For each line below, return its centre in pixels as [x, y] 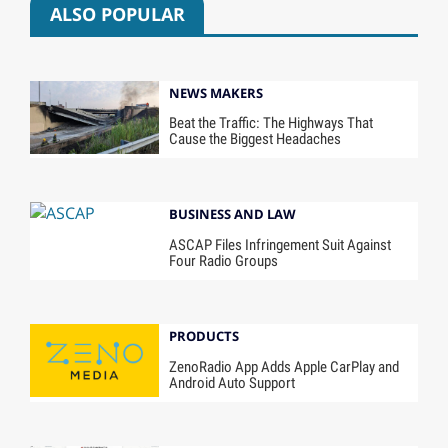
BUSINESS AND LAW [233, 214]
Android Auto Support [232, 382]
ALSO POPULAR [117, 14]
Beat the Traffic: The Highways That [271, 123]
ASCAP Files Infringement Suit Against [280, 245]
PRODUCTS [204, 336]
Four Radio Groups [224, 261]
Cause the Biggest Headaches [255, 139]
